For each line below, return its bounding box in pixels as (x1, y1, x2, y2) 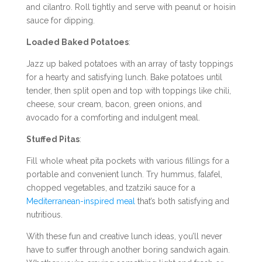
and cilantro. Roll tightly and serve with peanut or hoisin (26, 2, 236, 12)
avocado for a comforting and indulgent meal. (26, 112, 200, 122)
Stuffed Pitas (26, 134, 80, 144)
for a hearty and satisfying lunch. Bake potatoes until (26, 72, 222, 82)
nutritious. (26, 209, 63, 219)
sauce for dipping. (26, 15, 95, 25)
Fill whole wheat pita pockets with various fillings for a (26, 156, 229, 166)
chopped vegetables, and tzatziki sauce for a (26, 182, 195, 192)
